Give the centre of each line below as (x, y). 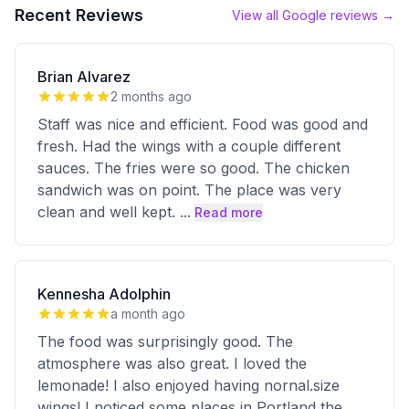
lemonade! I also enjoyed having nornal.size (189, 385)
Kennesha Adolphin (104, 294)
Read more (229, 212)
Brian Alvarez (84, 77)
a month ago (148, 314)
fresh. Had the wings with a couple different (189, 146)
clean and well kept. (109, 212)
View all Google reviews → (313, 15)
